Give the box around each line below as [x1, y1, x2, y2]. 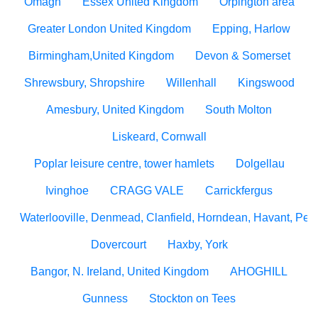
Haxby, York [167, 238, 228, 251]
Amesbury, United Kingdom [46, 104, 184, 116]
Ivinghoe [45, 185, 89, 197]
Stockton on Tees [149, 292, 236, 305]
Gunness [82, 292, 128, 305]
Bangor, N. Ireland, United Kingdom [31, 265, 209, 278]
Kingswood [237, 77, 295, 89]
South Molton [205, 104, 272, 116]
